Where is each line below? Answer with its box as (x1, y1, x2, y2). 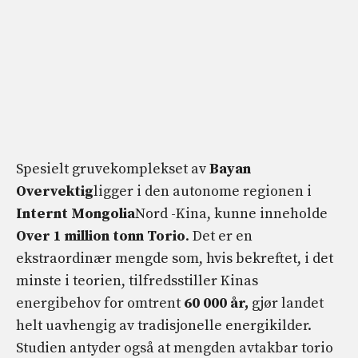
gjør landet (249, 294, 324, 313)
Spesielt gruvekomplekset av (16, 160, 209, 179)
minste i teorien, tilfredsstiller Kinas (16, 272, 258, 291)
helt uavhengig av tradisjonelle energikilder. (16, 316, 312, 336)
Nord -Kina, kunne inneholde (135, 205, 328, 224)
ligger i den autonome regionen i (93, 182, 312, 201)
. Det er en (185, 227, 253, 246)
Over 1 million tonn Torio (16, 227, 185, 246)
